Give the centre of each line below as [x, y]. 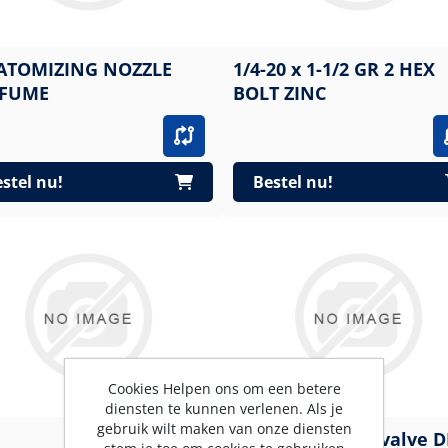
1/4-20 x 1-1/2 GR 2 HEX [333, 69]
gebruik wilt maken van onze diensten [224, 428]
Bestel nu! [292, 181]
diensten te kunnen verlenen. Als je [224, 408]
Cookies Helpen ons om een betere [224, 388]
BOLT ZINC [279, 93]
